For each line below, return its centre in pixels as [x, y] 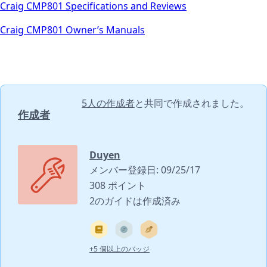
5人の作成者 [108, 103]
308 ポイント [118, 185]
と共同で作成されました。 [192, 103]
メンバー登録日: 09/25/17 [145, 170]
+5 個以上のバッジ [119, 249]
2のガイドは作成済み [135, 201]
